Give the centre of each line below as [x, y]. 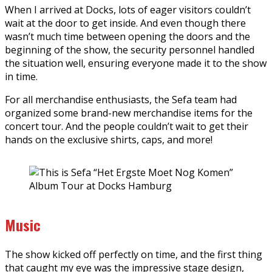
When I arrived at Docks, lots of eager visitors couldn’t [128, 9]
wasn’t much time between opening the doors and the [127, 36]
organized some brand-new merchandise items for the [129, 113]
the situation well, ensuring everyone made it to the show [136, 63]
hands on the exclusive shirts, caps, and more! [109, 139]
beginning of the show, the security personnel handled [130, 49]
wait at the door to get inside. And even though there [125, 23]
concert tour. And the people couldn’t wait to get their [127, 126]
